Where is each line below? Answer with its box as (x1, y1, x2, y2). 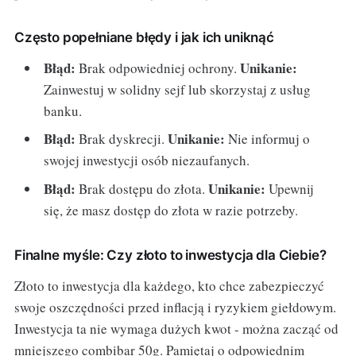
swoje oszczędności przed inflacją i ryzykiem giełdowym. (14, 297, 336, 316)
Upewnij (265, 179, 315, 198)
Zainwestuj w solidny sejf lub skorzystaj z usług (44, 79, 311, 99)
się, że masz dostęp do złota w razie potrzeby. (44, 200, 299, 219)
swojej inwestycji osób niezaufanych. (44, 151, 250, 170)
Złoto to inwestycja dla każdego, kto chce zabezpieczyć (14, 276, 324, 295)
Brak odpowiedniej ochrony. (75, 58, 241, 77)
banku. (44, 101, 83, 120)
